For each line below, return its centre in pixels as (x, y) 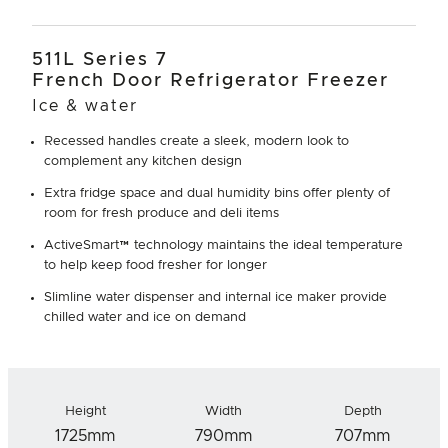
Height (85, 411)
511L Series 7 (100, 59)
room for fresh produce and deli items (161, 213)
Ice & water (85, 105)
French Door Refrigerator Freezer (210, 80)
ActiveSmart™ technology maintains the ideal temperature (223, 245)
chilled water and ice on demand (145, 317)
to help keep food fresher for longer (155, 265)
